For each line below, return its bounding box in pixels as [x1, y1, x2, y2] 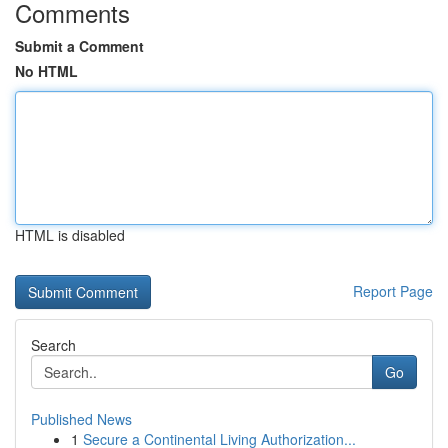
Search [31, 335, 76, 355]
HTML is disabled [15, 225, 125, 245]
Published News [31, 409, 132, 429]
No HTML [15, 61, 78, 81]
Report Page [353, 281, 433, 301]
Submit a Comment [15, 36, 144, 56]
